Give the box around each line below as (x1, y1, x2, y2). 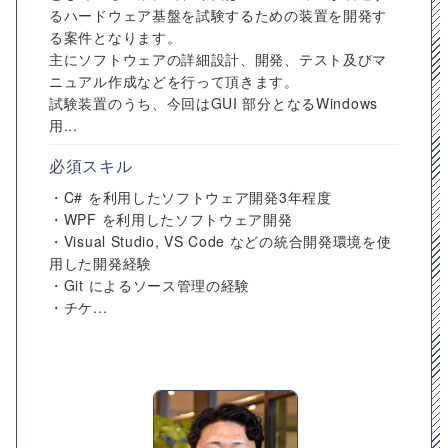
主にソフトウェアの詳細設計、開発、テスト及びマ (49, 49, 388, 69)
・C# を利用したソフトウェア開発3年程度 (49, 187, 332, 207)
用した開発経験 (49, 253, 152, 273)
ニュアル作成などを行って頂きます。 (49, 71, 299, 91)
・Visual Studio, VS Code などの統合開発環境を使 (49, 231, 392, 251)
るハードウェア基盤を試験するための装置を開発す (49, 5, 388, 25)
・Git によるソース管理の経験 (49, 275, 251, 295)
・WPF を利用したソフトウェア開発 (49, 209, 293, 229)
